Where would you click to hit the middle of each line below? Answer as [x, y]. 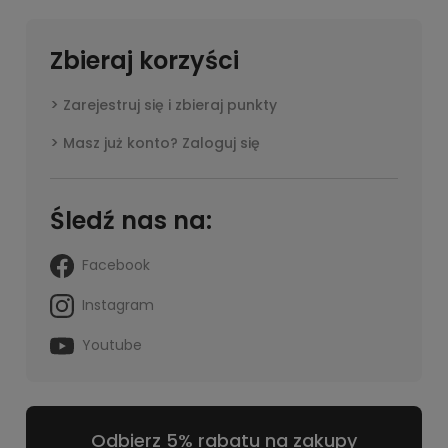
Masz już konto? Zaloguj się [161, 143]
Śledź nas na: [131, 220]
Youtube [112, 344]
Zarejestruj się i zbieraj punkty [170, 105]
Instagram [118, 304]
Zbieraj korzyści [144, 60]
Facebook [116, 264]
